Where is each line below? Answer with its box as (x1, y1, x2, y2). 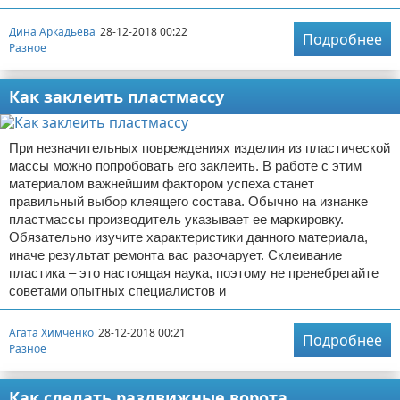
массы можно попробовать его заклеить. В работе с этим (9, 158, 362, 173)
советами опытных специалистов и (9, 283, 226, 298)
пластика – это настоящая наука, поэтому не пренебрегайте (9, 265, 379, 280)
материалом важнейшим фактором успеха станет (9, 176, 314, 191)
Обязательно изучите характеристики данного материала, (9, 229, 368, 245)
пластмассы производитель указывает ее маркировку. (9, 212, 344, 227)
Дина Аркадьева (9, 23, 96, 39)
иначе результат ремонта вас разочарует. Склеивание (9, 247, 342, 262)
